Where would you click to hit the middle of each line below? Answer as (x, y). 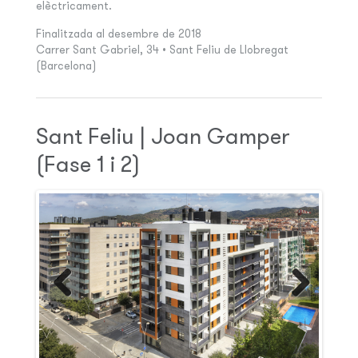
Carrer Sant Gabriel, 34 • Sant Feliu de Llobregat (162, 50)
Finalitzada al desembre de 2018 (118, 34)
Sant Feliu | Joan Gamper (163, 136)
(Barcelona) (66, 66)
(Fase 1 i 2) (88, 164)
